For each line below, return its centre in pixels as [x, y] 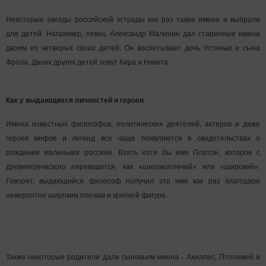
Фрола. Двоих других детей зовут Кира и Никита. [88, 62]
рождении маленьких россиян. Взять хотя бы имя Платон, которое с [133, 153]
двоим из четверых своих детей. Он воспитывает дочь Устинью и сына [133, 48]
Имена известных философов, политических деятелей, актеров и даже [133, 124]
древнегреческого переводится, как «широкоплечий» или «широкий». [133, 167]
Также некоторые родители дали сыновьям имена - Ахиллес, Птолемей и [133, 257]
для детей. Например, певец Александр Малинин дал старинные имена [133, 34]
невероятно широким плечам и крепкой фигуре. [87, 195]
